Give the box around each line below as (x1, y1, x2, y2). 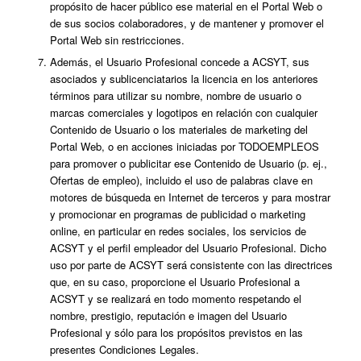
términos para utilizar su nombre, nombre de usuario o (49, 87, 301, 103)
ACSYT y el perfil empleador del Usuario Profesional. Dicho (49, 239, 326, 255)
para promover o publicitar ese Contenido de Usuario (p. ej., (49, 155, 327, 171)
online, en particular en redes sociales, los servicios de (49, 222, 306, 239)
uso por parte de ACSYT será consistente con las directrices (49, 256, 333, 272)
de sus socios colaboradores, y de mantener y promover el (49, 15, 324, 31)
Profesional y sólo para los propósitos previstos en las (49, 324, 303, 340)
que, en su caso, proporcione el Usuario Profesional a (49, 273, 300, 289)
